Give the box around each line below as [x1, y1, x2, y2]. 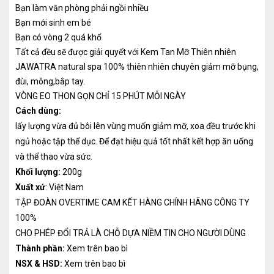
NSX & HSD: [15, 258, 62, 268]
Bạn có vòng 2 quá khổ [15, 32, 102, 42]
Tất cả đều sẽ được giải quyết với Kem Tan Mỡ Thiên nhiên [15, 46, 236, 57]
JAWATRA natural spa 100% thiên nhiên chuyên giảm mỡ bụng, [15, 61, 259, 72]
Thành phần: [15, 243, 65, 253]
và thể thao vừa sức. [15, 151, 92, 161]
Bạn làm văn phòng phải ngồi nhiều [15, 2, 149, 13]
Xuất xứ [15, 182, 45, 192]
